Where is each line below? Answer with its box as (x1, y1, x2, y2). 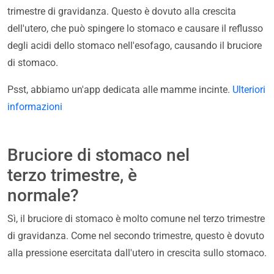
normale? (7, 185, 79, 206)
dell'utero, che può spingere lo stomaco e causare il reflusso (7, 23, 263, 35)
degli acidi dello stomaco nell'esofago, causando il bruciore (7, 40, 262, 52)
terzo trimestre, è (7, 165, 137, 186)
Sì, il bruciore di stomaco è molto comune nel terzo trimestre (7, 213, 265, 225)
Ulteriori (232, 84, 265, 96)
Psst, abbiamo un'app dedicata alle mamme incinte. (7, 84, 232, 96)
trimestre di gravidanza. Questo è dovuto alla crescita (7, 6, 236, 18)
